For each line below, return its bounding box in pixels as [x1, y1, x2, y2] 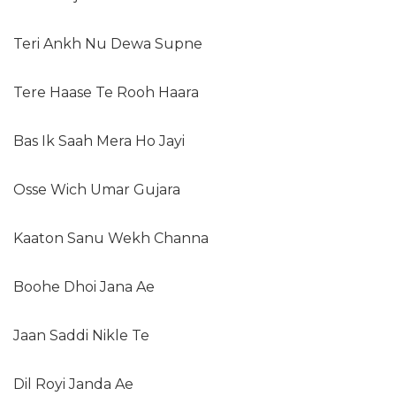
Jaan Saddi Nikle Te [13, 327, 149, 345]
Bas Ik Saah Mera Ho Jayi [13, 133, 185, 150]
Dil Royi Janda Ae [13, 376, 133, 393]
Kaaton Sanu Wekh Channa [13, 230, 209, 247]
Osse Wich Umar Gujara [13, 181, 180, 199]
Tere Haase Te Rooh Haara [13, 84, 199, 102]
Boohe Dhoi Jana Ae [13, 278, 155, 296]
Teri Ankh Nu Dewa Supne [13, 35, 202, 53]
